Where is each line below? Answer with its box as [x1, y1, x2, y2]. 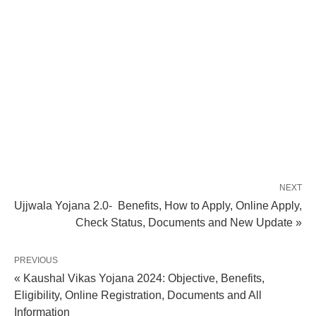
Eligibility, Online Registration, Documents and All [14, 289, 262, 302]
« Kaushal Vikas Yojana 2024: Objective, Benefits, [14, 272, 265, 285]
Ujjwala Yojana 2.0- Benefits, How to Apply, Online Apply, [14, 200, 302, 212]
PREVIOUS [14, 255, 58, 266]
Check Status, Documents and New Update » [75, 217, 302, 229]
